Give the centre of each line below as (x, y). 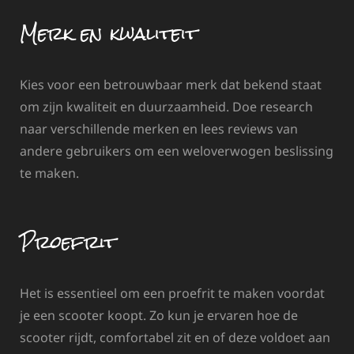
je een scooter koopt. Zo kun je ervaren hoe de (159, 316)
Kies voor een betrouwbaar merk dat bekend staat (171, 85)
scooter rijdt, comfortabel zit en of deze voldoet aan (175, 338)
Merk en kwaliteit (109, 34)
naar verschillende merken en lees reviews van (159, 129)
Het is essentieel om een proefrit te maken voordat (172, 294)
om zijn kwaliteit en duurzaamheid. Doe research (166, 107)
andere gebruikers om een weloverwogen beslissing (177, 151)
